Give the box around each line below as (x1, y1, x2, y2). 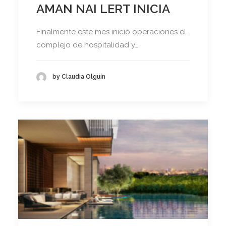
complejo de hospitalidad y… (36, 40, 138, 49)
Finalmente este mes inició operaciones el (36, 27, 186, 36)
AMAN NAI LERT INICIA (36, 1, 170, 16)
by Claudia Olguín (52, 73, 105, 81)
